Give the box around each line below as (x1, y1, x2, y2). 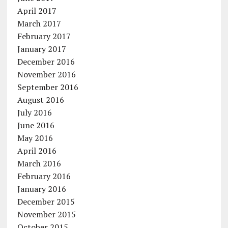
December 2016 (17, 56, 75, 67)
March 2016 (17, 158, 61, 169)
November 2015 (17, 209, 76, 220)
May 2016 (17, 132, 53, 144)
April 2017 (17, 5, 56, 16)
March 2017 (17, 18, 61, 29)
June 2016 (17, 120, 54, 131)
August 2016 (17, 94, 64, 105)
